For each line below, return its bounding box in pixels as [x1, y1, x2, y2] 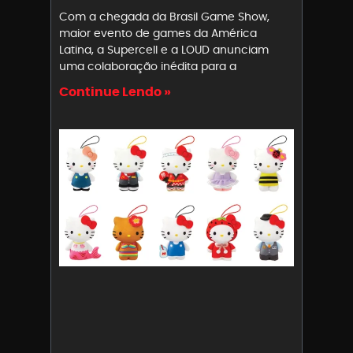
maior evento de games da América [59, 25, 257, 42]
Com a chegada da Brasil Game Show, [59, 9, 269, 25]
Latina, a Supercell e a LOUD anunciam [59, 42, 269, 58]
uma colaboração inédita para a [59, 58, 236, 75]
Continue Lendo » [59, 83, 171, 102]
